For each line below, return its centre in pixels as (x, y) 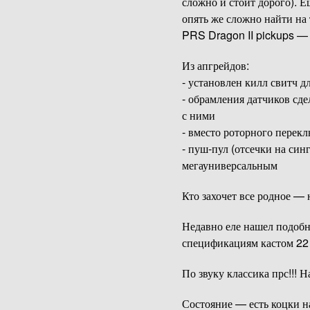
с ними (198, 116)
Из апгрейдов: (215, 66)
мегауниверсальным (229, 165)
